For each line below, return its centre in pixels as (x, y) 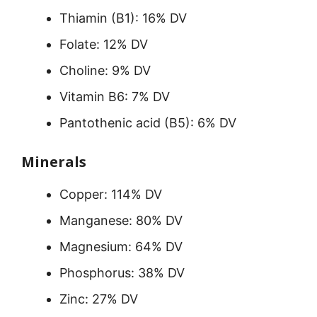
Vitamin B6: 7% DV (115, 96)
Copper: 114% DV (111, 194)
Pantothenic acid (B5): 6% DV (148, 122)
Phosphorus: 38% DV (122, 272)
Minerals (54, 161)
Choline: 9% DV (105, 70)
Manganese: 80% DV (121, 220)
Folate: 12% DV (104, 44)
